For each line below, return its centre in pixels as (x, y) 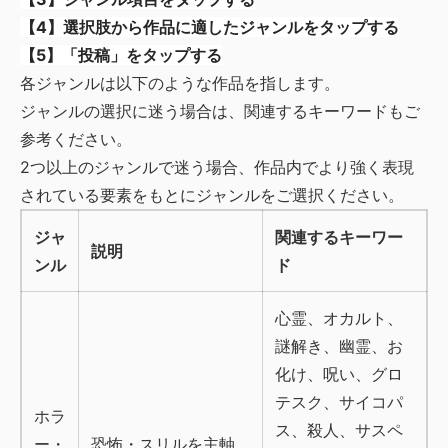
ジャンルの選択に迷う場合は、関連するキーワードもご (220, 111)
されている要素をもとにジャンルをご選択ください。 (212, 195)
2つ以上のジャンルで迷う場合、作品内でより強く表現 (217, 167)
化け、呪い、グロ (339, 374)
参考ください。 (76, 139)
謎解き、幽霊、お (339, 346)
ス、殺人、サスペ (339, 430)
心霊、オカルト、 (339, 318)
